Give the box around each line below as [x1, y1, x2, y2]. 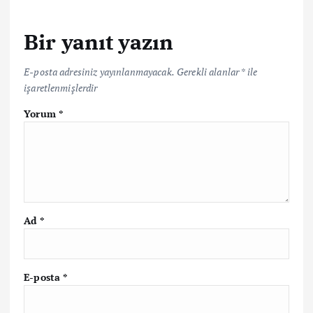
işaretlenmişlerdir [24, 80, 98, 94]
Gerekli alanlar [177, 64, 241, 78]
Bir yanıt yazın [24, 28, 174, 56]
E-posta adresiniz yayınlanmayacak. [24, 64, 175, 78]
